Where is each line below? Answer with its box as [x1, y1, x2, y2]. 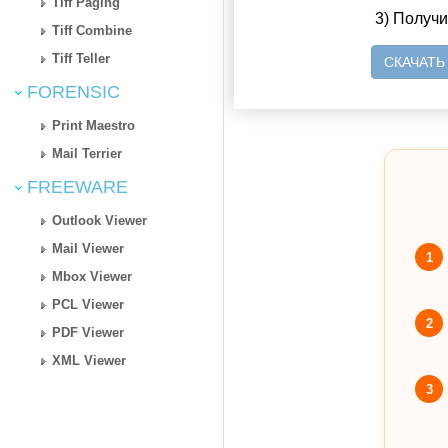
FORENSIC [22, 81, 120, 102]
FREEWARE [22, 176, 128, 197]
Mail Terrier [52, 145, 123, 161]
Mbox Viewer [52, 268, 133, 284]
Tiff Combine [52, 22, 133, 38]
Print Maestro [52, 117, 136, 133]
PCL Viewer [52, 296, 125, 312]
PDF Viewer [52, 324, 125, 340]
